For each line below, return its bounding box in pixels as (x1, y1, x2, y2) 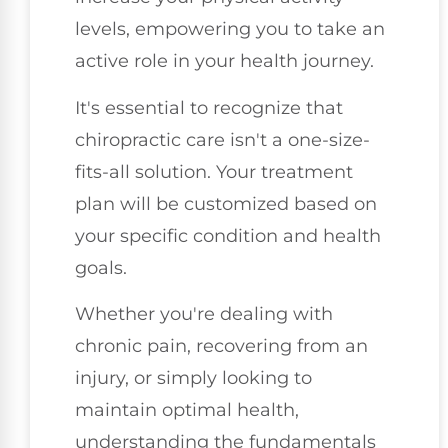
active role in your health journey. (75, 50, 374, 73)
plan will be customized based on (75, 192, 377, 215)
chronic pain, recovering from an (75, 335, 368, 358)
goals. (75, 256, 127, 279)
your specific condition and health (75, 224, 381, 247)
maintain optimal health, (75, 399, 299, 422)
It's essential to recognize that (75, 96, 343, 119)
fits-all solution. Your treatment (75, 160, 353, 183)
